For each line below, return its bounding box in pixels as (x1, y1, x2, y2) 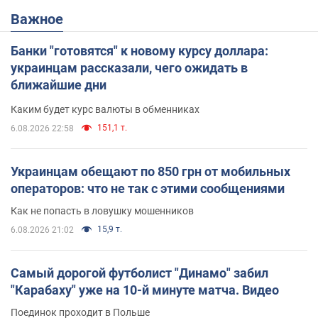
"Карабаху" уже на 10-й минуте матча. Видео (11, 282, 279, 297)
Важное (20, 10, 63, 28)
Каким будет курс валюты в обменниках (11, 103, 199, 115)
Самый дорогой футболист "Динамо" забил (11, 265, 268, 280)
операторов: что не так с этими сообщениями (11, 180, 285, 196)
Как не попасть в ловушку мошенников (11, 204, 194, 216)
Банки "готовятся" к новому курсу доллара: (11, 43, 268, 58)
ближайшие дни (11, 77, 106, 92)
